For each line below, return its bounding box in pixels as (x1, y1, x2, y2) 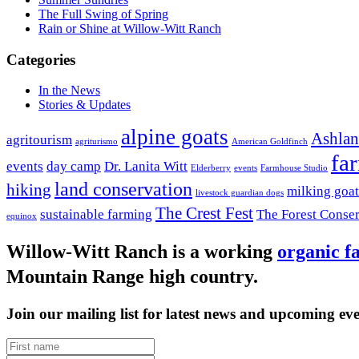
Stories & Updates (38, 98, 131, 112)
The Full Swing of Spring (38, 6, 168, 21)
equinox (6, 212, 37, 221)
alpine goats (121, 125, 228, 150)
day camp (46, 159, 101, 175)
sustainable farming (40, 207, 152, 223)
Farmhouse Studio (260, 163, 328, 173)
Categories (6, 50, 75, 68)
